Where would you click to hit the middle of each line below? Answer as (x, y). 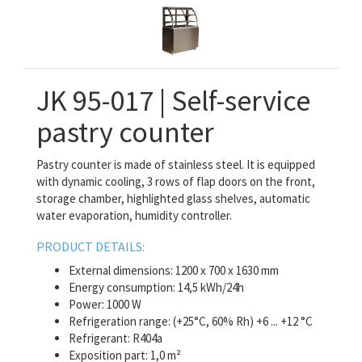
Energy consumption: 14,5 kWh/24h (156, 287)
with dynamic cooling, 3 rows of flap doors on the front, (176, 181)
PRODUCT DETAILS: (90, 246)
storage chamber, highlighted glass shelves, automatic (173, 198)
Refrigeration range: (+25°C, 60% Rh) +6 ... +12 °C (191, 321)
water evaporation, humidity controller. (134, 215)
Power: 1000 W (105, 304)
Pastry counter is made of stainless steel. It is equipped (176, 164)
